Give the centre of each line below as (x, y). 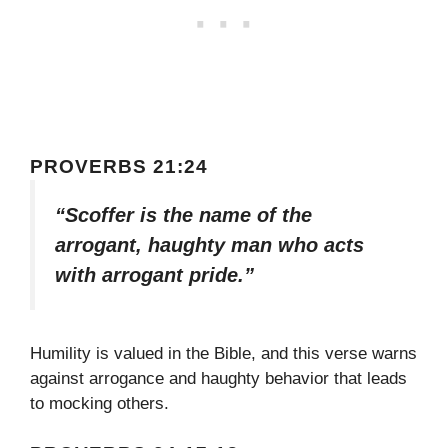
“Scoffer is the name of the (183, 215)
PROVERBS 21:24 (119, 167)
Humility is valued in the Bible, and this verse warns (223, 353)
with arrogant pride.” (154, 275)
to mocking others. (99, 403)
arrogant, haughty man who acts (209, 245)
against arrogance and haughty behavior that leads (218, 378)
